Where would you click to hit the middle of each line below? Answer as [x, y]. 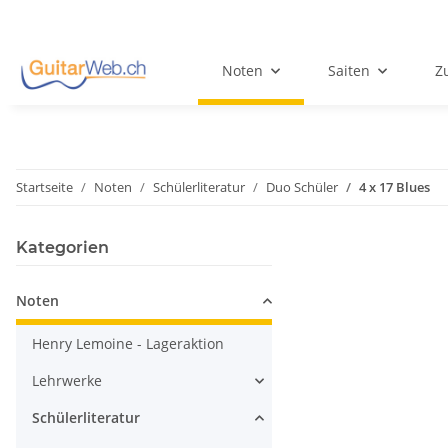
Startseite [44, 187]
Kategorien [62, 248]
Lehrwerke [67, 381]
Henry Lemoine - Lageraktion [128, 344]
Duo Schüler [302, 187]
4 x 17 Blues [394, 187]
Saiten [348, 71]
